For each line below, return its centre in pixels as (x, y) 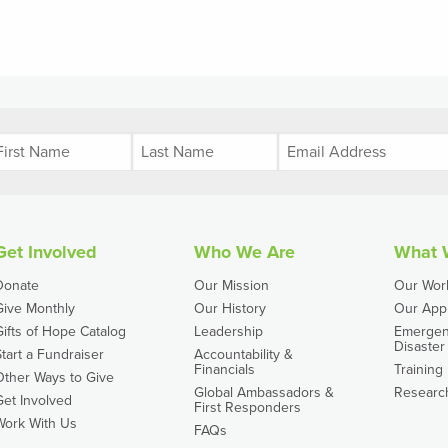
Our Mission (231, 285)
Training (418, 369)
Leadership (228, 331)
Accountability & (243, 354)
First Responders (247, 407)
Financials (224, 369)
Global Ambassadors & (264, 392)
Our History (230, 308)
